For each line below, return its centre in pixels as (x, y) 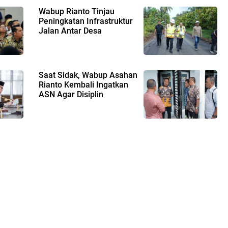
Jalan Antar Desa (70, 31)
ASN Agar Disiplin (71, 94)
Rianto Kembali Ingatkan (83, 84)
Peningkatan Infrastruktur (85, 21)
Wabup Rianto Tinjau (76, 11)
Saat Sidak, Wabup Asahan (88, 75)
